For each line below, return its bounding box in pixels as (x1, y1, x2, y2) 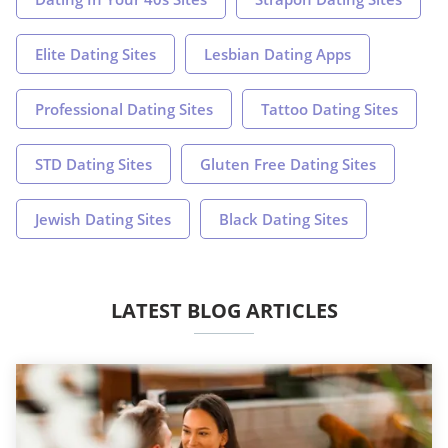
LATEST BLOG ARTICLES (110, 297, 338, 325)
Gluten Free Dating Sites (200, 154, 376, 175)
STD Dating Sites (35, 154, 152, 175)
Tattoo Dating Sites (261, 99, 398, 120)
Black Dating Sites (219, 209, 348, 230)
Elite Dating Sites (35, 44, 156, 65)
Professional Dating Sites (35, 99, 213, 120)
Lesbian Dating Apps (204, 44, 351, 65)
